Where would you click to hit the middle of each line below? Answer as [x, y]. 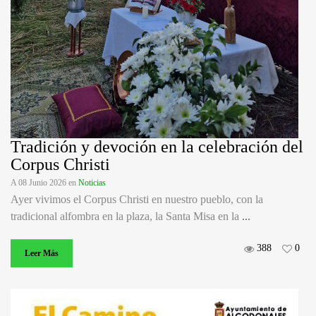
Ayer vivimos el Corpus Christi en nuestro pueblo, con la [137, 200]
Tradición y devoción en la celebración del [157, 147]
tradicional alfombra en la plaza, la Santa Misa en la [126, 217]
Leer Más [42, 254]
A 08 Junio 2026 [39, 183]
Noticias [92, 183]
